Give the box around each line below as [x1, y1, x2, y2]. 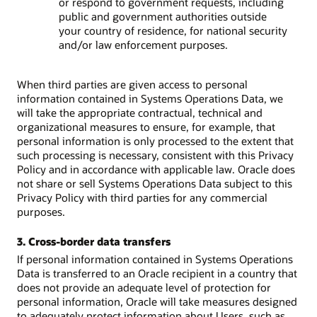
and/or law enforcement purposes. [58, 38, 228, 52]
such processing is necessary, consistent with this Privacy [17, 148, 294, 163]
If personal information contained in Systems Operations [17, 252, 293, 267]
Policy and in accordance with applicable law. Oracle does [17, 162, 295, 177]
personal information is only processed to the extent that [17, 134, 294, 149]
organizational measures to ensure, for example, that [17, 120, 275, 134]
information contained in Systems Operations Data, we [17, 91, 283, 106]
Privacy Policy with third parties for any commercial [17, 190, 267, 205]
